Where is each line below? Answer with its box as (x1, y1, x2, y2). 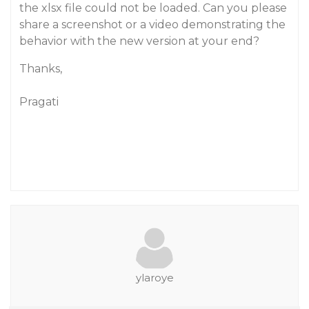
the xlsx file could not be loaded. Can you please (19, 1, 287, 14)
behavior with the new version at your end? (19, 34, 259, 48)
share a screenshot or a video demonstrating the (19, 18, 286, 31)
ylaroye (135, 271, 174, 284)
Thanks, (19, 62, 62, 75)
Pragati (19, 95, 59, 108)
